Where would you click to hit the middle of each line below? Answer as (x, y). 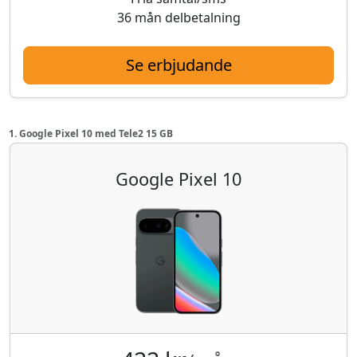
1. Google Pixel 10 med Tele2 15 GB (90, 133)
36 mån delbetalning (178, 17)
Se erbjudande (178, 65)
